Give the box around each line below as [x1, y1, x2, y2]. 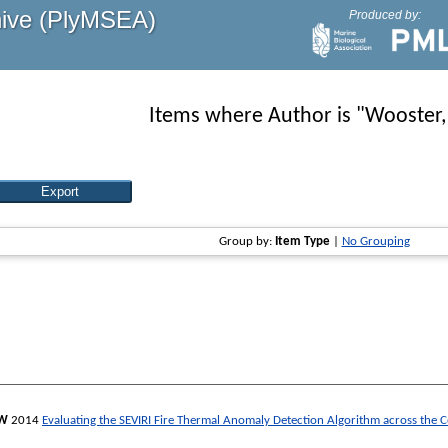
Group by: [218, 235, 275, 249]
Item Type [274, 235, 330, 249]
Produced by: [348, 8, 421, 22]
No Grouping [341, 235, 410, 249]
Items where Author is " [149, 105, 365, 128]
